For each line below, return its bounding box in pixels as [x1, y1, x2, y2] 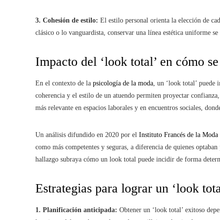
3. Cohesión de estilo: [35, 17, 98, 24]
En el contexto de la [35, 80, 93, 87]
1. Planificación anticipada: [35, 206, 117, 214]
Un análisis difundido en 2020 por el [35, 131, 139, 138]
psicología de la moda [93, 80, 153, 87]
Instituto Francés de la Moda [139, 131, 218, 138]
